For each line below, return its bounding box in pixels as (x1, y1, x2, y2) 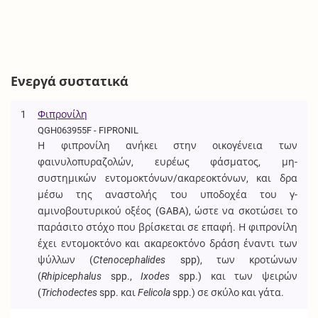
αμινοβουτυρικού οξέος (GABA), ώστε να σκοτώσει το (38, 205, 297, 217)
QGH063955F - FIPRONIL (38, 125, 139, 136)
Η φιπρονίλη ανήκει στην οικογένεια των (38, 140, 297, 152)
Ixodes (141, 270, 170, 283)
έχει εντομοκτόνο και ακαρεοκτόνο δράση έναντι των (38, 238, 297, 250)
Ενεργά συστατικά (11, 74, 129, 89)
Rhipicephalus (41, 270, 102, 283)
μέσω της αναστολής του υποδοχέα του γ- (38, 189, 297, 201)
